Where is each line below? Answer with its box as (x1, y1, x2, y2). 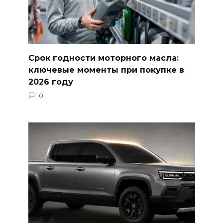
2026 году (28, 77, 73, 87)
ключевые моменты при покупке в (28, 65, 184, 75)
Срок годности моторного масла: (28, 53, 179, 63)
